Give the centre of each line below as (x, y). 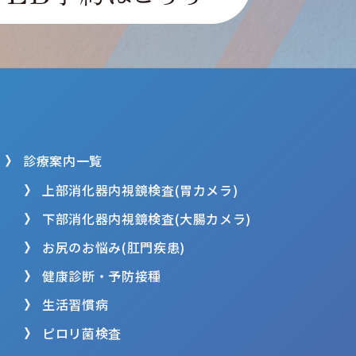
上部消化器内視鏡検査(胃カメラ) (140, 190)
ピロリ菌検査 (82, 333)
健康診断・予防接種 (102, 276)
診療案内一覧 (63, 161)
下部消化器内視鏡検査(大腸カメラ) (147, 219)
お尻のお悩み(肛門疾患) (114, 247)
